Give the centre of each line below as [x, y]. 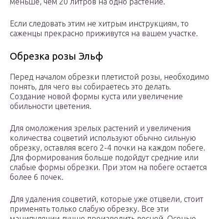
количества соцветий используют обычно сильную [103, 138]
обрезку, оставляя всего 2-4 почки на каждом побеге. [108, 148]
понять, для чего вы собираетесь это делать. [90, 87]
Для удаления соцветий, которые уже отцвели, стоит [107, 199]
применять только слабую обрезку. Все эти [89, 209]
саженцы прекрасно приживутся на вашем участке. [104, 33]
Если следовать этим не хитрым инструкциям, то [99, 24]
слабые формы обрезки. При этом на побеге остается [108, 167]
